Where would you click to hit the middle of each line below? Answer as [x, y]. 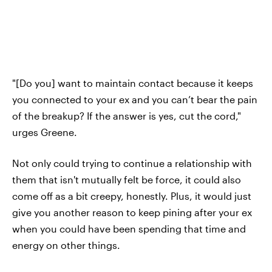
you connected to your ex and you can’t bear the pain [135, 99]
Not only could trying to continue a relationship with [132, 163]
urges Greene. [45, 132]
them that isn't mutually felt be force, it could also [127, 179]
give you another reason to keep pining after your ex [132, 212]
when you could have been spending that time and [129, 228]
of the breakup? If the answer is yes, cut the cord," [127, 115]
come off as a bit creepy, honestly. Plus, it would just [132, 195]
